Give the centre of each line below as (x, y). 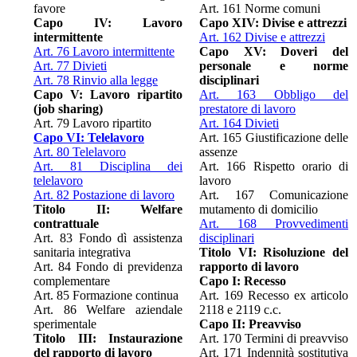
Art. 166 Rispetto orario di (274, 166)
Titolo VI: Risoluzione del (274, 252)
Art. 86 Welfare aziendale (108, 309)
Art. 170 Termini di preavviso (274, 338)
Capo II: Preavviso (250, 324)
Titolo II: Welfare (108, 209)
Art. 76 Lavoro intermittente (104, 51)
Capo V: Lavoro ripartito (108, 94)
